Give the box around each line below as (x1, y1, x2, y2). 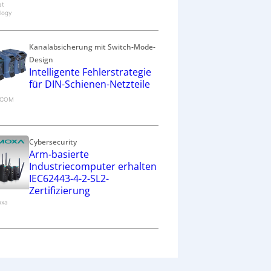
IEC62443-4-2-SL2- (29, 171, 109, 185)
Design (29, 54, 53, 65)
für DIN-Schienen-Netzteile (29, 77, 150, 91)
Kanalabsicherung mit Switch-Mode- (29, 42, 155, 53)
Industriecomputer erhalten (29, 159, 157, 173)
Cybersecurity (29, 136, 77, 147)
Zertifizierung (29, 183, 90, 197)
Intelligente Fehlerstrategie (29, 65, 151, 79)
